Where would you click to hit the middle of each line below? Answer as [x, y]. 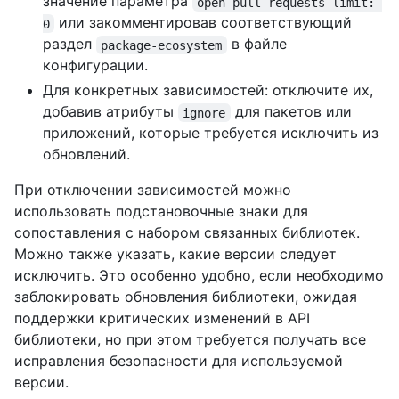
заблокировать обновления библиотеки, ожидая [186, 297]
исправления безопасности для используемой [179, 361]
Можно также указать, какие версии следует [175, 254]
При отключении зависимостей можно [153, 190]
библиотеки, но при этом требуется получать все [190, 340]
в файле [259, 44]
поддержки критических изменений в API [162, 318]
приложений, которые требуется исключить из [211, 133]
